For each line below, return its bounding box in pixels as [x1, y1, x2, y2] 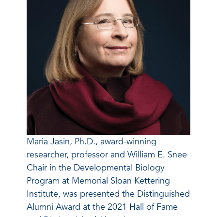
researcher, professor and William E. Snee [27, 148, 187, 161]
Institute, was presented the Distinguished [27, 187, 190, 200]
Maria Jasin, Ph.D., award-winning [27, 135, 156, 148]
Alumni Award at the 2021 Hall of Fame [27, 201, 178, 213]
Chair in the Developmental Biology [27, 161, 165, 174]
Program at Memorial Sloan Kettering [27, 174, 170, 187]
